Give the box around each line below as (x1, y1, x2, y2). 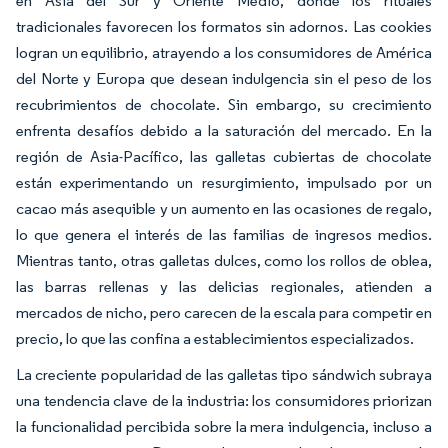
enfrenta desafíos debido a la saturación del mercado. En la (16, 121, 432, 140)
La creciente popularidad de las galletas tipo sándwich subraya (16, 365, 432, 384)
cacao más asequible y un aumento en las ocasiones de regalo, (16, 199, 432, 218)
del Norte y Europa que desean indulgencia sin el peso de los (16, 69, 432, 88)
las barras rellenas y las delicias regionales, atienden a (16, 277, 432, 296)
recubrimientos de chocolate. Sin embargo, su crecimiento (16, 95, 432, 114)
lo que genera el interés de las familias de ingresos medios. (16, 225, 432, 244)
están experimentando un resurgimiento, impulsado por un (16, 173, 432, 192)
